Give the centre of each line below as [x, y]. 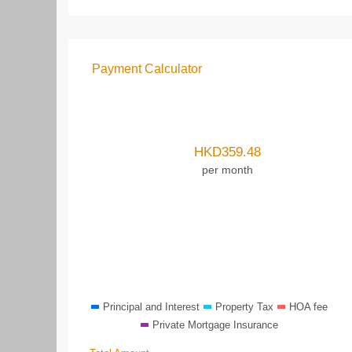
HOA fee [308, 307]
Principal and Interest [151, 307]
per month [227, 169]
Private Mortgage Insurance [215, 325]
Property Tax [244, 307]
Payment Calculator [147, 69]
